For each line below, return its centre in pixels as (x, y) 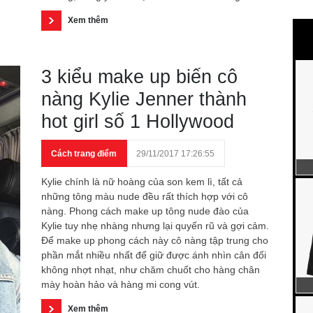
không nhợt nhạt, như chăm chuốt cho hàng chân (151, 270)
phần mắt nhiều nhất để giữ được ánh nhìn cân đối (154, 255)
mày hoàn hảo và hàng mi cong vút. (121, 284)
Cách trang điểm (84, 154)
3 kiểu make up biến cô (139, 77)
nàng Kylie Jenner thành (144, 99)
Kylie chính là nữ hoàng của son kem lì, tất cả (142, 182)
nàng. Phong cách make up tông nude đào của (145, 211)
